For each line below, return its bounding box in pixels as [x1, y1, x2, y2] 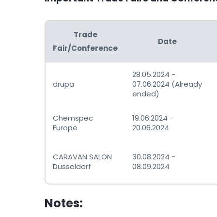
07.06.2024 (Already [132, 79, 202, 90]
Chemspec [53, 113, 93, 124]
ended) [132, 89, 159, 99]
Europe [53, 123, 77, 133]
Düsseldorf [53, 161, 91, 172]
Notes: [45, 195, 83, 212]
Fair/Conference [53, 43, 118, 54]
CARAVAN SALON [53, 152, 112, 162]
